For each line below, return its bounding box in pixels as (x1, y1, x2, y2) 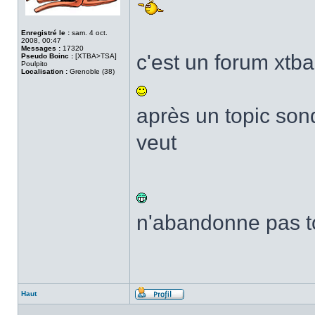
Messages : (21, 44, 60, 52)
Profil (185, 300, 201, 308)
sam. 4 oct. (70, 29, 108, 37)
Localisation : (21, 67, 67, 75)
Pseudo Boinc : (21, 52, 73, 60)
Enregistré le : (21, 29, 70, 37)
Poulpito (21, 60, 48, 67)
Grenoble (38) (67, 67, 115, 75)
